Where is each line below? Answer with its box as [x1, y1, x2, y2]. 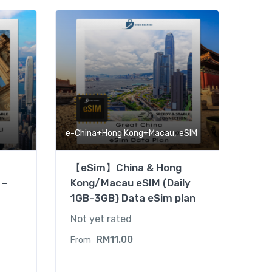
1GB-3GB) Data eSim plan [70, 192, 195, 204]
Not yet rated [70, 213, 132, 225]
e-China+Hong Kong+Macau [66, 128, 174, 138]
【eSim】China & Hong [70, 161, 182, 174]
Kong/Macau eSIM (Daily [70, 177, 191, 189]
